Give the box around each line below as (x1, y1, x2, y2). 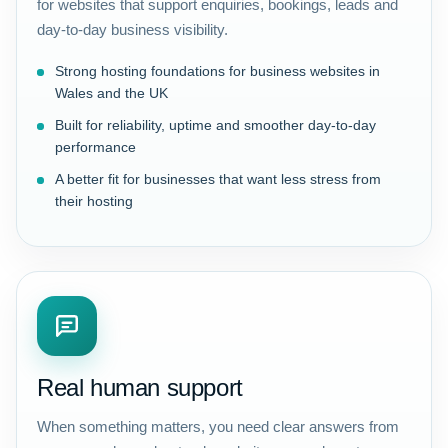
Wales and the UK (55, 85, 168, 101)
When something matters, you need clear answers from (37, 418, 399, 435)
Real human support (37, 374, 243, 401)
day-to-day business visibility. (37, 21, 228, 38)
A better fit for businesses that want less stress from (55, 171, 381, 187)
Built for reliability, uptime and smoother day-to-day (55, 117, 376, 133)
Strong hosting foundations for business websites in (55, 63, 380, 79)
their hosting (55, 193, 133, 209)
